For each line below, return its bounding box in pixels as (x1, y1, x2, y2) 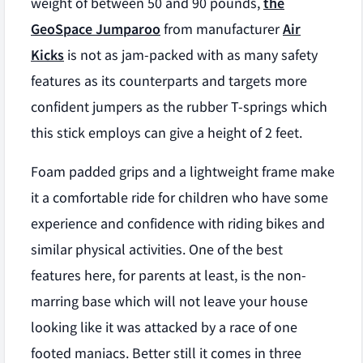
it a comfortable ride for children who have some (31, 189, 328, 207)
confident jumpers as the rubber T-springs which (31, 98, 327, 116)
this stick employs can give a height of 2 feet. (31, 124, 302, 142)
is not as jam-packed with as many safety (64, 46, 318, 64)
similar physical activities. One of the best (31, 241, 283, 258)
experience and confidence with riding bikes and (31, 215, 325, 233)
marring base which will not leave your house (31, 293, 308, 310)
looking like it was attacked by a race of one (31, 318, 297, 336)
